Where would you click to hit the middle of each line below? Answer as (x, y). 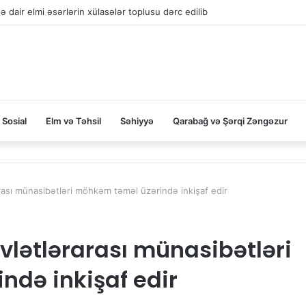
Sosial (14, 121)
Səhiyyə (137, 121)
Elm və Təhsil (73, 121)
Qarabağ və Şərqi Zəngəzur (230, 121)
